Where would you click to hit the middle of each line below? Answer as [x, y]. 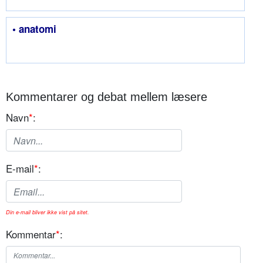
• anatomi [34, 29]
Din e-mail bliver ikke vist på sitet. [48, 213]
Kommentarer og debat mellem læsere [107, 97]
